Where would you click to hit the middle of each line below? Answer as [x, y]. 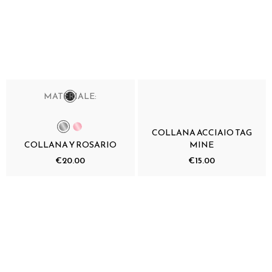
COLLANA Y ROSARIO [70, 145]
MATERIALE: [70, 97]
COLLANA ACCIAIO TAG [202, 133]
